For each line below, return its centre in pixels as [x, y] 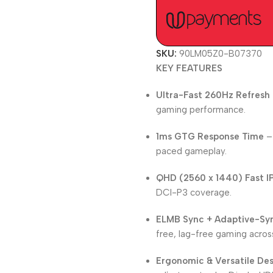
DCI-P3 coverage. [194, 193]
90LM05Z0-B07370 [221, 54]
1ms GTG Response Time [210, 136]
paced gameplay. [192, 151]
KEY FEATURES [190, 68]
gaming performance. [201, 110]
